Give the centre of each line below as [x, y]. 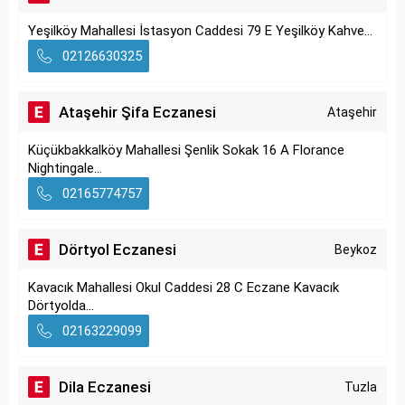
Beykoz [356, 250]
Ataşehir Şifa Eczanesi [137, 112]
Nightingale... [65, 168]
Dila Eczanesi [105, 387]
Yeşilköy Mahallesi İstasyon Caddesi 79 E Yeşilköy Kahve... [200, 31]
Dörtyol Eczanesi [118, 250]
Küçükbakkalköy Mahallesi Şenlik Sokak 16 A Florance [186, 150]
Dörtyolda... [61, 306]
